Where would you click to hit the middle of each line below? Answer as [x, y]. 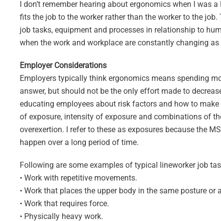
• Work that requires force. [64, 203]
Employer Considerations [63, 65]
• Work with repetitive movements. [78, 178]
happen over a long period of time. [79, 142]
